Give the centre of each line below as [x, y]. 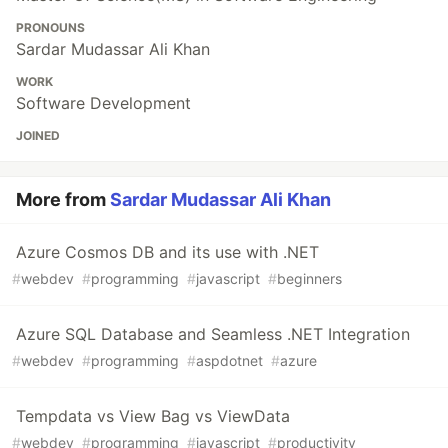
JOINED [38, 136]
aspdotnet [229, 361]
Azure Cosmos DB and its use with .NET [167, 252]
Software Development [103, 103]
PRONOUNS [50, 28]
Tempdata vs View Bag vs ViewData [153, 416]
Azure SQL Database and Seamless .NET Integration [213, 334]
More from [63, 200]
